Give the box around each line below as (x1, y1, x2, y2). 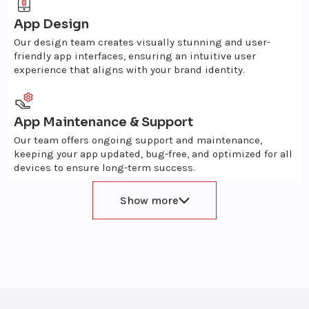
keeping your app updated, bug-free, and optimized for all (14, 148, 292, 160)
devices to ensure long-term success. (14, 161, 195, 174)
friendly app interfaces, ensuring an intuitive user (14, 50, 256, 62)
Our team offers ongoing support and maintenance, (14, 134, 262, 146)
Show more (119, 193, 179, 207)
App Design (14, 17, 89, 32)
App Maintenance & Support (14, 114, 193, 130)
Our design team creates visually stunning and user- (14, 36, 270, 48)
